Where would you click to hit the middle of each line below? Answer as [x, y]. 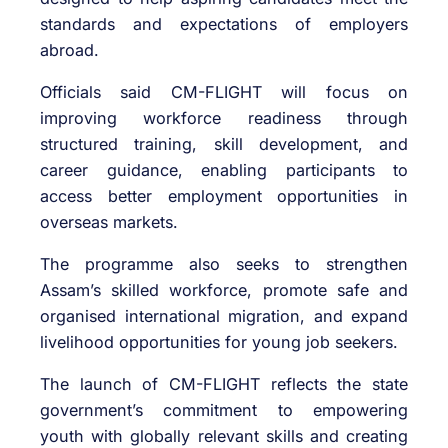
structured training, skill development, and [224, 143]
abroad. [69, 49]
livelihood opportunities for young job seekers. [219, 342]
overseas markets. [109, 221]
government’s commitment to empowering [224, 410]
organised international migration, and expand [224, 316]
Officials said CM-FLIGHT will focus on [224, 91]
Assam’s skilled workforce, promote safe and [224, 290]
